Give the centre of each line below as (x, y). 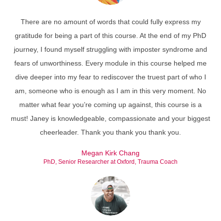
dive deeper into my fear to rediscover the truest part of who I (110, 77)
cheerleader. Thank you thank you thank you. (110, 132)
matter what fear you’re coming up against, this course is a (110, 105)
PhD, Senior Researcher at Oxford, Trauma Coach (110, 162)
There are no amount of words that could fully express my (110, 22)
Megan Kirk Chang (110, 153)
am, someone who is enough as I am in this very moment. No (110, 91)
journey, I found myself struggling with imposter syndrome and (110, 49)
